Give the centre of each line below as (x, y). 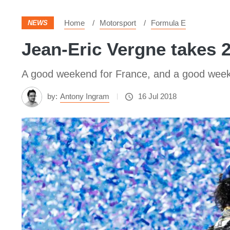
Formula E (168, 23)
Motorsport (118, 23)
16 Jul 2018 (157, 96)
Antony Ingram (85, 96)
